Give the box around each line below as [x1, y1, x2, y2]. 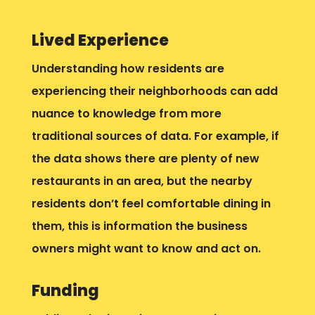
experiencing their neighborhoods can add [31, 82, 278, 99]
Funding [31, 279, 99, 302]
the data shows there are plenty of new [31, 150, 259, 167]
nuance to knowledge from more [31, 105, 221, 122]
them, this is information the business [31, 217, 247, 234]
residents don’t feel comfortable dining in [31, 195, 271, 212]
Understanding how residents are [31, 60, 224, 77]
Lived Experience [31, 29, 169, 51]
